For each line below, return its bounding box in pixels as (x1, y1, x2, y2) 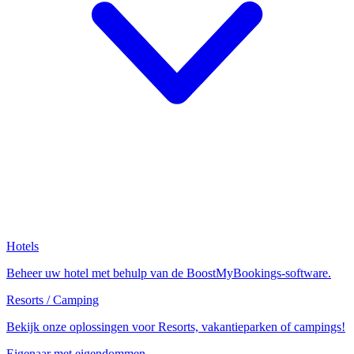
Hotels (6, 239, 39, 253)
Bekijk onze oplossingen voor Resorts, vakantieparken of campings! (6, 320, 345, 333)
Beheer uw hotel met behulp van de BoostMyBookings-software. (6, 266, 331, 280)
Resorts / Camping (6, 293, 99, 307)
